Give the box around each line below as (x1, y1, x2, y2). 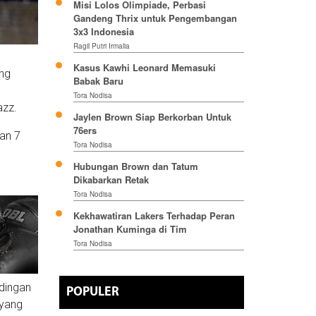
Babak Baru (73, 74, 123, 88)
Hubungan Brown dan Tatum (73, 159, 198, 174)
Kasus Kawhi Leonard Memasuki (73, 61, 216, 75)
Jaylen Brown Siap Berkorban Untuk (73, 110, 231, 124)
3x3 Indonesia (73, 25, 134, 39)
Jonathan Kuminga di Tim (73, 222, 187, 236)
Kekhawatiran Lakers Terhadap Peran (73, 209, 235, 223)
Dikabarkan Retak (73, 173, 149, 187)
